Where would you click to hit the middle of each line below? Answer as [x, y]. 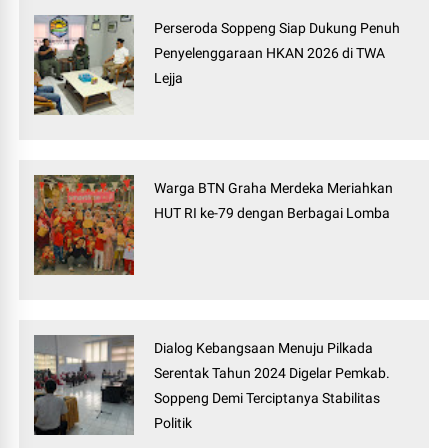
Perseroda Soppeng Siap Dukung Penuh [277, 28]
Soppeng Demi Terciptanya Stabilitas [267, 398]
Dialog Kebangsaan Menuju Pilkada [264, 348]
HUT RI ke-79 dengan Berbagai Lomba [272, 213]
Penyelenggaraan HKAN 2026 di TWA [270, 53]
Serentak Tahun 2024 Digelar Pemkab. [272, 373]
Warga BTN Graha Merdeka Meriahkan [274, 188]
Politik [173, 423]
